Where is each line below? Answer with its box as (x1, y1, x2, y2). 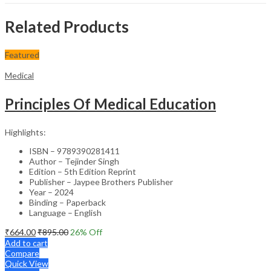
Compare (5, 247, 39, 258)
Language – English (29, 207, 102, 218)
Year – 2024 (29, 186, 74, 197)
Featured (5, 49, 39, 60)
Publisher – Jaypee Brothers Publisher (29, 176, 173, 187)
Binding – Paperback (29, 197, 106, 207)
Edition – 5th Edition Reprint (29, 166, 136, 177)
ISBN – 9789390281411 (29, 145, 120, 156)
